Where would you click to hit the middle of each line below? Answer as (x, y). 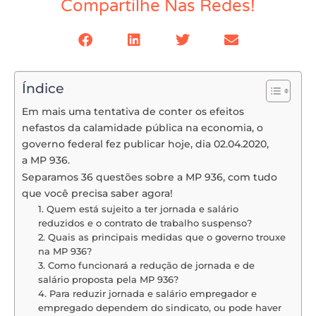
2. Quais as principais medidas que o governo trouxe (162, 237)
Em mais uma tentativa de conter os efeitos (133, 111)
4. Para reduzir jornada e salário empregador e (148, 293)
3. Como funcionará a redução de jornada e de (146, 265)
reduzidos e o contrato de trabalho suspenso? (145, 223)
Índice (43, 89)
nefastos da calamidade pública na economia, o (142, 127)
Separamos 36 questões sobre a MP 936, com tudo (150, 177)
